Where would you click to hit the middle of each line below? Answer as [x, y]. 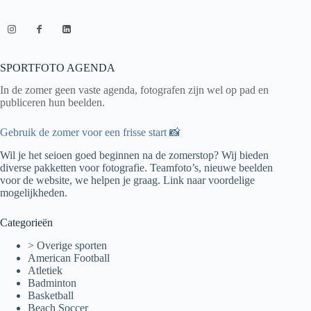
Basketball [51, 295]
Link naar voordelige [209, 180]
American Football [69, 258]
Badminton [52, 283]
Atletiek [45, 270]
